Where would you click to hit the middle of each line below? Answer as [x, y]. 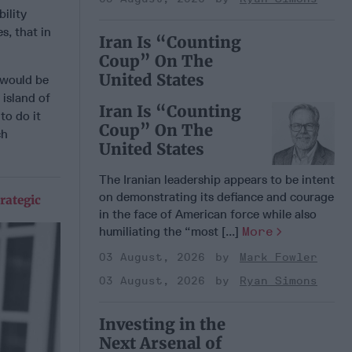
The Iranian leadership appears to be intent [217, 179]
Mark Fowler [279, 257]
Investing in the [162, 324]
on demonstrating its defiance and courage [216, 196]
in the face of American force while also [208, 214]
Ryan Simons [279, 280]
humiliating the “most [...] [170, 231]
